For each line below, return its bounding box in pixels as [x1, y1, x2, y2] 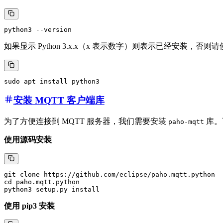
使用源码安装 [4, 135, 52, 144]
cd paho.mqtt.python [4, 178, 84, 186]
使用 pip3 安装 [4, 202, 55, 211]
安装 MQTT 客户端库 [13, 95, 105, 106]
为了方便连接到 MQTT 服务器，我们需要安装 [4, 117, 168, 126]
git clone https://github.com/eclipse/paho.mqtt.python [4, 171, 219, 179]
